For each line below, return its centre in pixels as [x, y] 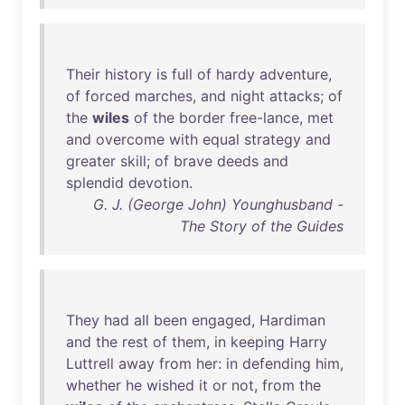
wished [170, 385]
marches [164, 96]
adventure [294, 74]
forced [108, 96]
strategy [273, 139]
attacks [295, 96]
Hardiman [292, 320]
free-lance [264, 118]
